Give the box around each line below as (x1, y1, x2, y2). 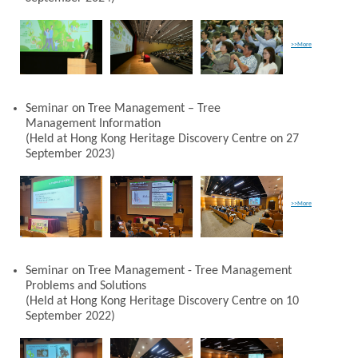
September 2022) (26, 310, 115, 324)
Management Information (26, 117, 161, 130)
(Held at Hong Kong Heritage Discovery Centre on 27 (26, 132, 299, 145)
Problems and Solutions (26, 280, 146, 293)
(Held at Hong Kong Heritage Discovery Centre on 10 (26, 295, 299, 308)
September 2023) (26, 147, 115, 161)
